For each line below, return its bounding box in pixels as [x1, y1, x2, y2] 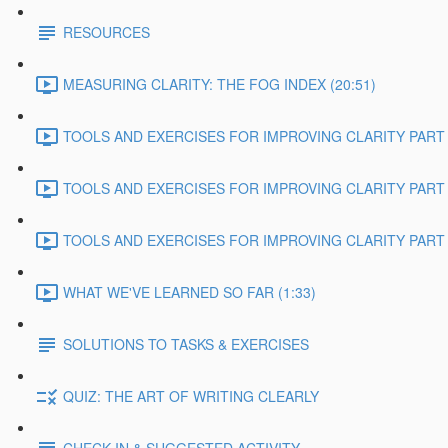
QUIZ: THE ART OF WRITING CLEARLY [63, 386, 319, 407]
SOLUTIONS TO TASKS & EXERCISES [63, 334, 309, 355]
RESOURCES [63, 22, 150, 43]
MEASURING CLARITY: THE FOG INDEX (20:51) [63, 74, 376, 95]
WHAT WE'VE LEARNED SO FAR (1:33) [63, 282, 316, 303]
